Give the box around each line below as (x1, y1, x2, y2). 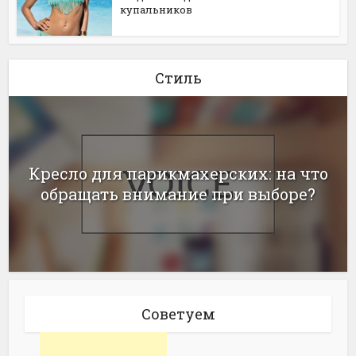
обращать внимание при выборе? (41, 184, 315, 205)
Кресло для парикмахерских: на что (28, 163, 328, 184)
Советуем (141, 304, 215, 323)
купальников (120, 2, 193, 17)
